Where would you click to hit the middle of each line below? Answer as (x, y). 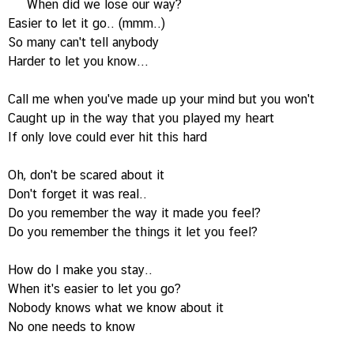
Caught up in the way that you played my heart (141, 118)
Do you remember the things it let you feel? (133, 232)
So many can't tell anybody (83, 42)
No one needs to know (72, 327)
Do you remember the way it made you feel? (134, 213)
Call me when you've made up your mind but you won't (161, 99)
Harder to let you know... (78, 61)
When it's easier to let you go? (94, 289)
